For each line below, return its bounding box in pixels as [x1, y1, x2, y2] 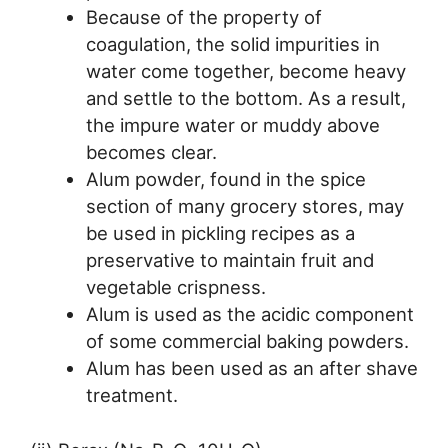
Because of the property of [85, 5, 322, 28]
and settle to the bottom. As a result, [85, 86, 406, 109]
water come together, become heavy [85, 59, 406, 82]
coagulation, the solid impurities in [85, 32, 380, 55]
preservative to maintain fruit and [85, 248, 374, 271]
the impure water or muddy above [85, 113, 380, 136]
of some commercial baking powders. [85, 329, 409, 352]
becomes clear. [85, 140, 217, 163]
